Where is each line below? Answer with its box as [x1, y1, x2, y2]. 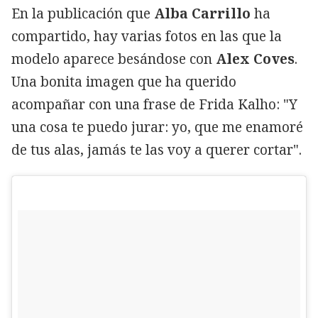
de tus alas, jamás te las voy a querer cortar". [11, 140, 302, 159]
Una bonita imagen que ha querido [11, 72, 236, 91]
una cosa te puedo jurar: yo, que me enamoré [11, 117, 303, 136]
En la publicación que [11, 4, 154, 23]
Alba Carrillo [154, 4, 251, 23]
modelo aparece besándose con [11, 49, 216, 68]
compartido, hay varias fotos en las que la [11, 26, 282, 45]
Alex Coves [216, 49, 295, 68]
